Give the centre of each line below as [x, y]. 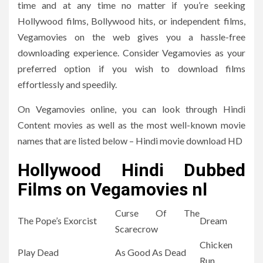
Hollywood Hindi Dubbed [131, 170]
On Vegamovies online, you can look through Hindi [131, 109]
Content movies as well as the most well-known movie [131, 125]
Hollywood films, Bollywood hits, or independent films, [131, 21]
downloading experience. [68, 53]
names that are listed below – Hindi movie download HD [130, 141]
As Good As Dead [151, 252]
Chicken [216, 245]
